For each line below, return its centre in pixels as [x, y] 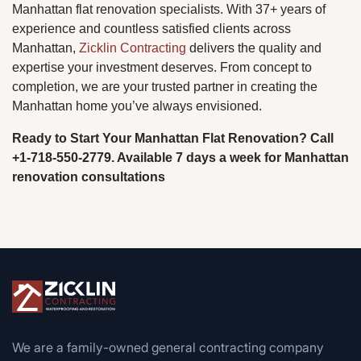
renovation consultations [89, 176]
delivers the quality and [254, 48]
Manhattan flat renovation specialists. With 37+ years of [169, 9]
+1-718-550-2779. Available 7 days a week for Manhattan [180, 157]
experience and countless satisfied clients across [151, 28]
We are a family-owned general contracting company [168, 347]
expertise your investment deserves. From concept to [162, 67]
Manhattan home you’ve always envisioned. [137, 106]
